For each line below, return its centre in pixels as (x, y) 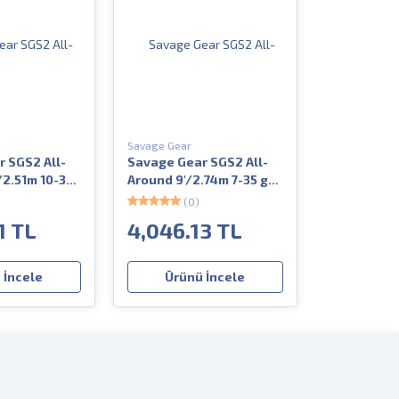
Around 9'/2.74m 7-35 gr (200, 179)
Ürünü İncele (205, 276)
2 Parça (151, 197)
